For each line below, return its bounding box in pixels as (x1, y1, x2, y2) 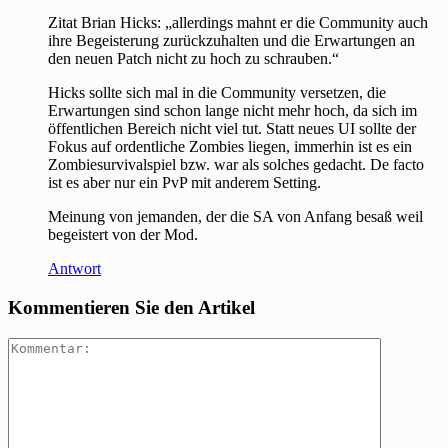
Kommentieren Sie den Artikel (8, 296, 255, 318)
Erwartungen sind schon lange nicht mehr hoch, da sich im (48, 102, 417, 120)
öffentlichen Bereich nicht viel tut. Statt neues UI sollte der (48, 120, 416, 138)
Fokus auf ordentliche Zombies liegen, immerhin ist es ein (48, 138, 412, 156)
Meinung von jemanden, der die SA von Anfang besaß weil (48, 208, 423, 226)
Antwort (48, 260, 101, 278)
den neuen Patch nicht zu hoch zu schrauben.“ (48, 50, 339, 68)
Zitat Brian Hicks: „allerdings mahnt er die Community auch (48, 14, 428, 32)
